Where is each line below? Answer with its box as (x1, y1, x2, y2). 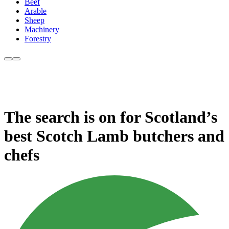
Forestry (25, 34, 51, 43)
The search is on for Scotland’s (4, 107, 217, 126)
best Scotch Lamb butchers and (4, 126, 224, 145)
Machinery (25, 25, 59, 34)
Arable (25, 7, 47, 16)
